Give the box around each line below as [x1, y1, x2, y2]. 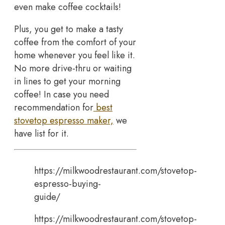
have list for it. [14, 127, 69, 141]
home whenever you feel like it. [14, 49, 135, 62]
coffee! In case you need [14, 88, 109, 101]
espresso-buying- [34, 177, 101, 191]
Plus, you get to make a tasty [14, 23, 123, 36]
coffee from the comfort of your [14, 36, 136, 49]
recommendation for [14, 101, 93, 115]
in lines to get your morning [14, 75, 121, 88]
